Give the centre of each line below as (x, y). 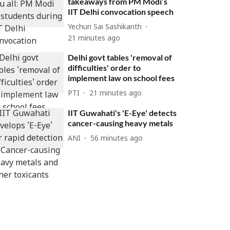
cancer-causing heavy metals (121, 123)
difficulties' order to (104, 68)
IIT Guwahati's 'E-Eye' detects (122, 113)
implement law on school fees (121, 78)
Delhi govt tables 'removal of (120, 57)
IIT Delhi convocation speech (121, 12)
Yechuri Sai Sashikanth (105, 27)
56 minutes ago (117, 139)
